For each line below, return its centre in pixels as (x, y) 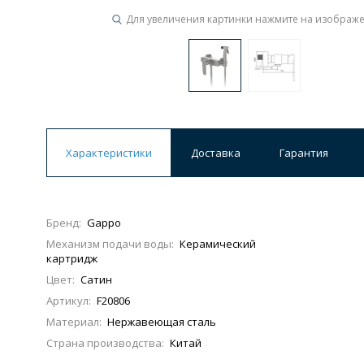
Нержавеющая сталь (162, 322)
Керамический (218, 244)
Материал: (74, 322)
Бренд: (64, 223)
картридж (72, 258)
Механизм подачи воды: (110, 244)
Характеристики (109, 153)
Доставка (216, 153)
